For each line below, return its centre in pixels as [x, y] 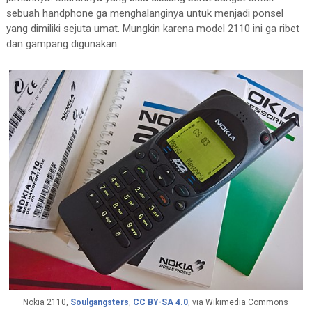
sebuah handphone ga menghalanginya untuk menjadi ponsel [145, 13]
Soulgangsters [100, 302]
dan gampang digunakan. [62, 44]
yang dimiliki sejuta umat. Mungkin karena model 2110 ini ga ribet [153, 28]
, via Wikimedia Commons [239, 302]
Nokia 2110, [47, 302]
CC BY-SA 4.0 [161, 302]
